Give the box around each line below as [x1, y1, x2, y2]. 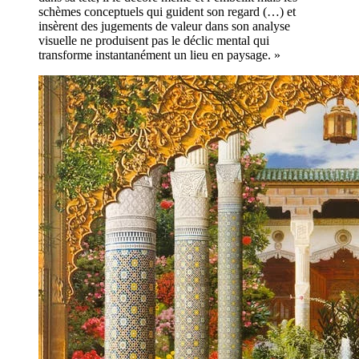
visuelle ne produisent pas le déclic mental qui [38, 33, 269, 47]
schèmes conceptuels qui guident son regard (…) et [38, 4, 296, 18]
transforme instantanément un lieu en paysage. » [38, 47, 280, 62]
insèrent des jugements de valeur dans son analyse [38, 18, 290, 33]
